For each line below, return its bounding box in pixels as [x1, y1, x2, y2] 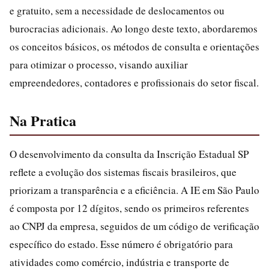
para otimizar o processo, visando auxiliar [10, 58, 188, 71]
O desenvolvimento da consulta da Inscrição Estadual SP [10, 147, 249, 161]
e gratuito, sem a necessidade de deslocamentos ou [10, 4, 225, 17]
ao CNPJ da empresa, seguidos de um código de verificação [10, 219, 259, 233]
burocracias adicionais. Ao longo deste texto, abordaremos [10, 22, 258, 35]
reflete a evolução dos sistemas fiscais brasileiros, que [10, 165, 237, 179]
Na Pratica [10, 110, 76, 131]
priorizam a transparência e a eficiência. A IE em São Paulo [10, 183, 259, 197]
